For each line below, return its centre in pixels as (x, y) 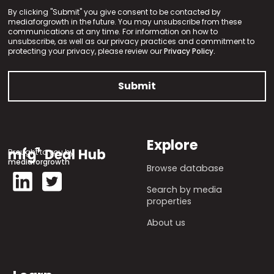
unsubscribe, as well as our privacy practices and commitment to (131, 42)
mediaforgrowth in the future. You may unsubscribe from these (125, 22)
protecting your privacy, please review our (86, 51)
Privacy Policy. (190, 51)
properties (169, 202)
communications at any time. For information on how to (113, 32)
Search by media (184, 190)
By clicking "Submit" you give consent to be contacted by (115, 12)
